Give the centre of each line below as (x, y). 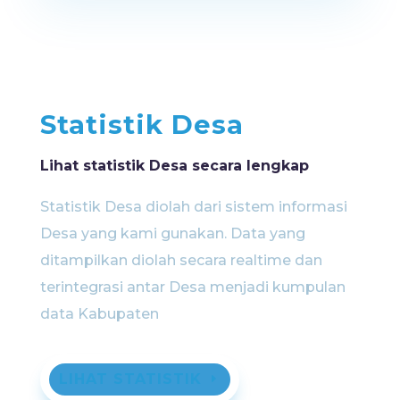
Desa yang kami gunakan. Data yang (172, 233)
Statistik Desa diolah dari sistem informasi (193, 206)
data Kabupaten (99, 313)
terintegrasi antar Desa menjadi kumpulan (192, 287)
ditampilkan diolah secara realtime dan (181, 260)
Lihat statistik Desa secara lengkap (174, 165)
